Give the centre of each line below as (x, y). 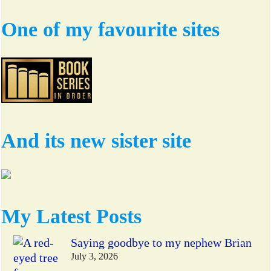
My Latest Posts (72, 217)
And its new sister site (96, 140)
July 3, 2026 (95, 257)
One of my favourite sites (111, 29)
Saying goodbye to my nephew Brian (162, 243)
